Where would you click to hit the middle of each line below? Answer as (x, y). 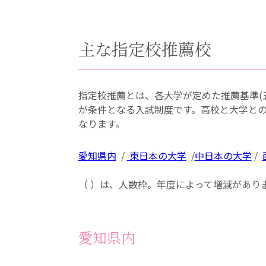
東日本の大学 (156, 156)
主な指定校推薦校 (145, 49)
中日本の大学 (223, 156)
